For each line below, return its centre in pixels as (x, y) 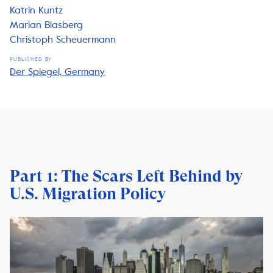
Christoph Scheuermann (63, 39)
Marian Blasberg (46, 25)
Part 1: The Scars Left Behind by (126, 176)
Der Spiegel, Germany (57, 72)
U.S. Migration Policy (88, 193)
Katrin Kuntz (37, 10)
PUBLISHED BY (31, 59)
